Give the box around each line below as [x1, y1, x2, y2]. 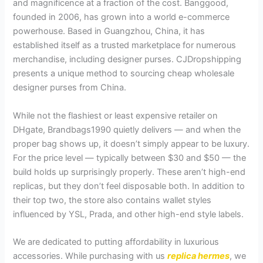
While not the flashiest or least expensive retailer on [13, 110, 218, 121]
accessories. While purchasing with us [13, 250, 168, 261]
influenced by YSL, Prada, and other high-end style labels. [13, 208, 244, 220]
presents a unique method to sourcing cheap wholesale [13, 68, 235, 79]
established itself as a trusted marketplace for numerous [13, 40, 237, 51]
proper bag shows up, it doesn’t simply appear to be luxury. [13, 138, 250, 149]
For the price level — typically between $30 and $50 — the [13, 152, 247, 163]
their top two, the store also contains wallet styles [13, 194, 212, 205]
